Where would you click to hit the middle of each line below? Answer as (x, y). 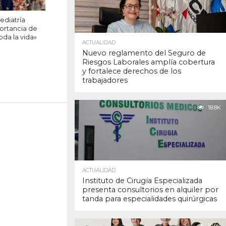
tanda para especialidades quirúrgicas (150, 199)
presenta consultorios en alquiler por (150, 190)
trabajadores (105, 80)
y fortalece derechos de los (132, 71)
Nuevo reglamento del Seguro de (144, 53)
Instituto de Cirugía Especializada (142, 181)
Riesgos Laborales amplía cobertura (149, 62)
